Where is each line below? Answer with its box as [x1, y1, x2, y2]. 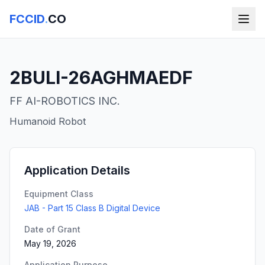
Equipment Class [24, 189, 93, 199]
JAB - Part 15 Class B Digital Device [24, 203, 160, 213]
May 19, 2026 [24, 238, 76, 248]
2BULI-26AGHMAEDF [9, 67, 193, 88]
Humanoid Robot [9, 115, 86, 127]
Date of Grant [24, 224, 80, 234]
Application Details [24, 163, 130, 177]
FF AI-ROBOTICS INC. [9, 95, 120, 107]
